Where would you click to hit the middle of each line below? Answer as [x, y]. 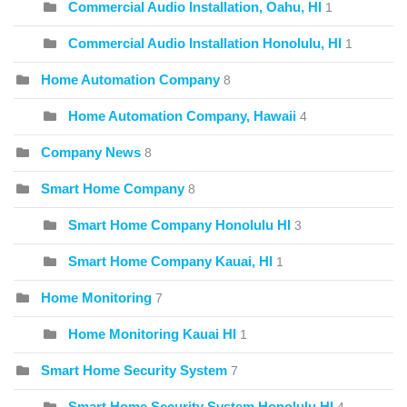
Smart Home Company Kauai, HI [170, 262]
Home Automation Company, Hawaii [182, 116]
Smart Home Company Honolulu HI [179, 225]
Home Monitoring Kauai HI [152, 334]
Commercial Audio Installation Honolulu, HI [205, 44]
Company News [91, 153]
